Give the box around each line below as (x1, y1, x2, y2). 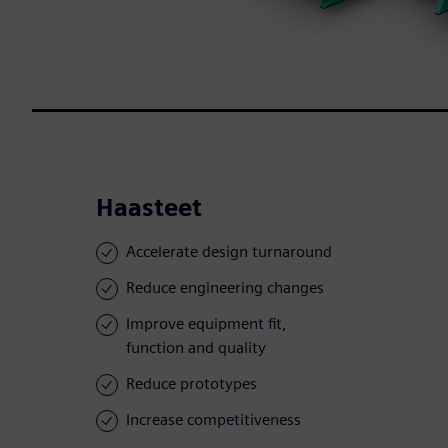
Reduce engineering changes (126, 278, 324, 298)
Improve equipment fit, (126, 314, 287, 334)
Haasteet (96, 193, 202, 223)
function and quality (126, 338, 266, 358)
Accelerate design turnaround (126, 242, 332, 262)
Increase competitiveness (126, 410, 301, 430)
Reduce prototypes (126, 374, 257, 394)
